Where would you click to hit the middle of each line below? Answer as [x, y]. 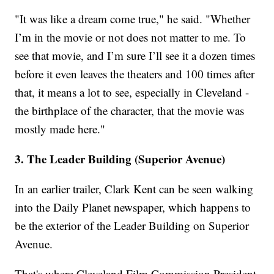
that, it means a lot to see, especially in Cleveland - [132, 92]
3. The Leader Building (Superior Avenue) [120, 159]
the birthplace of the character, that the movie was [130, 111]
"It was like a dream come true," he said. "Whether [133, 19]
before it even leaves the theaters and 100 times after [135, 74]
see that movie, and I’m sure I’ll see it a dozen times [135, 56]
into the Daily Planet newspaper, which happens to [133, 207]
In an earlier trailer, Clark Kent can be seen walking [134, 189]
